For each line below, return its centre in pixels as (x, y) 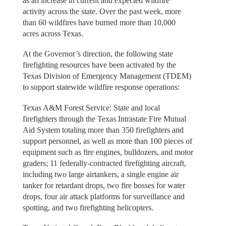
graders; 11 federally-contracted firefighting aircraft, (104, 163)
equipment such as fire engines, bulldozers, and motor (108, 152)
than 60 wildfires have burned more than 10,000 (99, 22)
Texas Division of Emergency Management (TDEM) (107, 76)
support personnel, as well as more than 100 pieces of (107, 141)
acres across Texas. (53, 33)
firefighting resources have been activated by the (99, 65)
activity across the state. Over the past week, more (102, 11)
